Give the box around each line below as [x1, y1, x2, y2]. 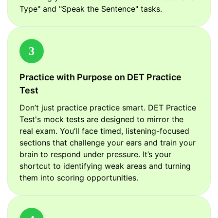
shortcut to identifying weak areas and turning [19, 161, 191, 171]
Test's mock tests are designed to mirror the [19, 114, 183, 125]
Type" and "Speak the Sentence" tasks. [19, 4, 162, 14]
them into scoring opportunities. [19, 173, 138, 183]
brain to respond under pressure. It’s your [19, 149, 171, 160]
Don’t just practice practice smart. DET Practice [19, 103, 196, 113]
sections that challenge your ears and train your [19, 138, 196, 148]
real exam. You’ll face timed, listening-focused [19, 126, 189, 136]
